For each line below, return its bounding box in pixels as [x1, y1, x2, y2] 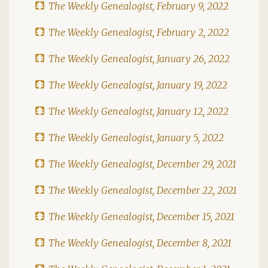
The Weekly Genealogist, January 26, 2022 [48, 52, 230, 65]
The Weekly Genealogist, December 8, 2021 [48, 236, 232, 249]
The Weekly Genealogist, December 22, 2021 [48, 184, 237, 196]
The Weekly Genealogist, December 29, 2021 [48, 157, 236, 170]
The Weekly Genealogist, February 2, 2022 [48, 26, 229, 38]
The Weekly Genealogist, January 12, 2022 [48, 105, 229, 117]
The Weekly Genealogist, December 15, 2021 [48, 210, 234, 223]
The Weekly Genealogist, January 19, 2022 [48, 78, 227, 91]
